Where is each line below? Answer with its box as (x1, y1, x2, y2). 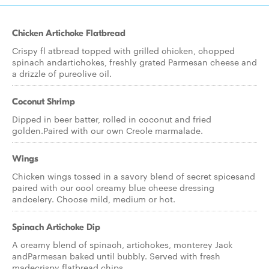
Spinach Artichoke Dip (12, 222, 100, 232)
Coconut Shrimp (12, 96, 75, 107)
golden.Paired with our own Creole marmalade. (12, 124, 203, 136)
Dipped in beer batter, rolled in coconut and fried (12, 113, 211, 125)
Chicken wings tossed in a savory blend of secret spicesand (12, 170, 255, 182)
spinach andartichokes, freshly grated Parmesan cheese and (12, 56, 257, 68)
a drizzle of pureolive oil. (12, 67, 112, 79)
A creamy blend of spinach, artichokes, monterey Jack (12, 238, 232, 250)
